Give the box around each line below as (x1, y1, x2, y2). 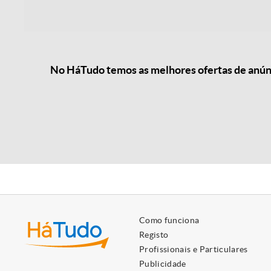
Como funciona (139, 215, 200, 225)
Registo (139, 230, 169, 240)
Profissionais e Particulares (139, 244, 248, 254)
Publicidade (139, 259, 186, 269)
